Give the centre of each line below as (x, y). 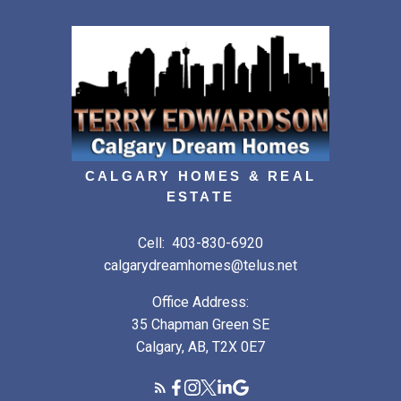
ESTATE (200, 197)
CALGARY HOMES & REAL (200, 177)
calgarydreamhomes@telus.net (200, 265)
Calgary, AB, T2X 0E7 (200, 346)
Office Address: (200, 302)
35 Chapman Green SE (200, 324)
